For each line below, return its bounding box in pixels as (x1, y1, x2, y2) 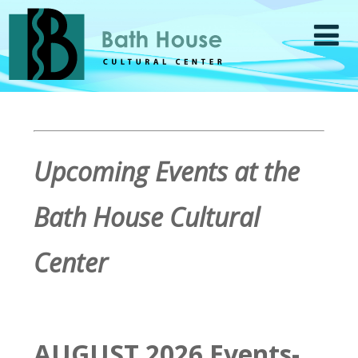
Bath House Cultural (34, 200, 261, 234)
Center (34, 245, 109, 280)
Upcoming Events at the (34, 154, 300, 189)
